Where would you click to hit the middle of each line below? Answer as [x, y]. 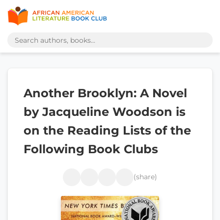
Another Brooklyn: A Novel [105, 93]
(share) [145, 177]
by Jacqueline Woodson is [105, 112]
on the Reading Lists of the [107, 130]
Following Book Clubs [91, 149]
